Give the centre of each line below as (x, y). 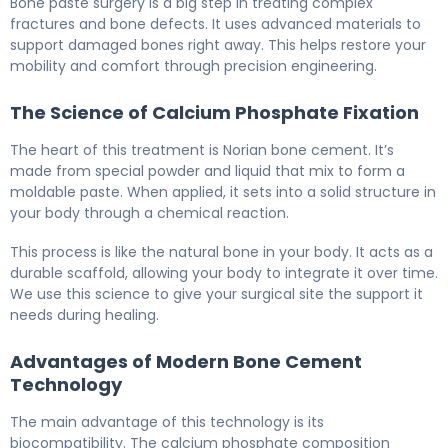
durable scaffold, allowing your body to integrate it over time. (224, 272)
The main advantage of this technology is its (167, 421)
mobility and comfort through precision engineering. (193, 65)
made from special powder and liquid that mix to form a (207, 170)
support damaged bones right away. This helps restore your (218, 44)
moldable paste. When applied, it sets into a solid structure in (223, 191)
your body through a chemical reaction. (149, 212)
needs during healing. (84, 314)
